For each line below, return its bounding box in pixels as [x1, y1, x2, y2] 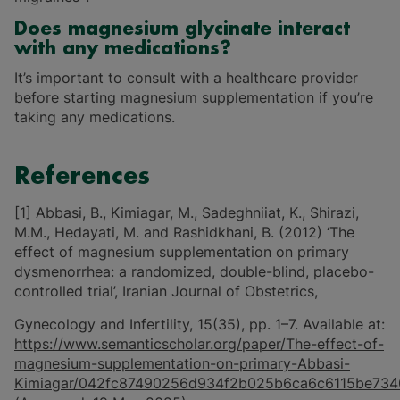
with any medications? [14, 39, 231, 59]
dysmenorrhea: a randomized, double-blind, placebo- [14, 262, 374, 281]
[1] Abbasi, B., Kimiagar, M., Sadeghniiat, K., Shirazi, [14, 204, 359, 222]
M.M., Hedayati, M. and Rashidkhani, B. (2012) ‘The [14, 223, 354, 242]
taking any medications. [14, 108, 175, 127]
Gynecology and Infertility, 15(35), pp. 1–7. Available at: [14, 315, 385, 334]
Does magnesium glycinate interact [14, 20, 350, 39]
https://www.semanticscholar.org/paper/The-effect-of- [14, 335, 384, 354]
